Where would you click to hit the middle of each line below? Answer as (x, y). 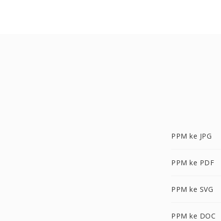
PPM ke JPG (191, 136)
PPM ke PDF (193, 163)
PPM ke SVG (192, 189)
